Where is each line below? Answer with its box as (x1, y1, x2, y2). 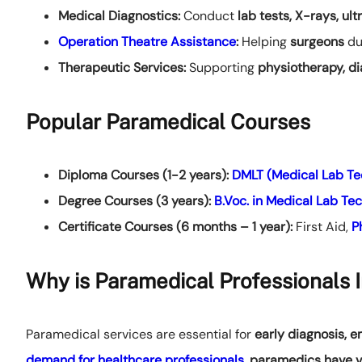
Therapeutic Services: (58, 59, 186, 77)
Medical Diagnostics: (58, 7, 180, 25)
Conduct (180, 7, 238, 25)
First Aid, (293, 218, 351, 236)
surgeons (290, 33, 344, 51)
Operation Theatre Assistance (58, 33, 236, 51)
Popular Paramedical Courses (26, 109, 310, 135)
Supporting (186, 59, 258, 77)
